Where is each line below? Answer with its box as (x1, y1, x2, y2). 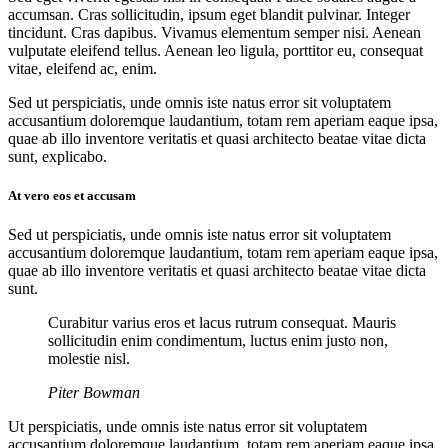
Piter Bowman (48, 384, 140, 402)
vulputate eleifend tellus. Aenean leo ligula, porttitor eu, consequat (8, 41, 423, 59)
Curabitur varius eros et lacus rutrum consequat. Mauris (48, 314, 396, 332)
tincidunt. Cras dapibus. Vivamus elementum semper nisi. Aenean (8, 23, 421, 41)
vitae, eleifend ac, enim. (8, 59, 157, 77)
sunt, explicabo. (8, 147, 107, 165)
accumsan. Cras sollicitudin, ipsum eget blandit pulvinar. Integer (8, 5, 410, 23)
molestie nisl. (48, 350, 130, 368)
